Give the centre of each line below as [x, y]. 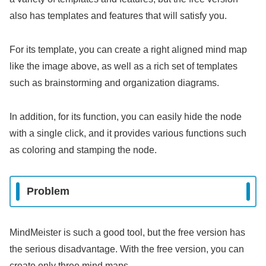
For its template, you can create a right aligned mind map [128, 49]
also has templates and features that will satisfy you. [118, 16]
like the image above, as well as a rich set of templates [123, 66]
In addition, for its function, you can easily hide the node [126, 116]
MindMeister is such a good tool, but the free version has [127, 232]
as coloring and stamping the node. [83, 150]
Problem [48, 191]
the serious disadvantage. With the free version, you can [127, 249]
